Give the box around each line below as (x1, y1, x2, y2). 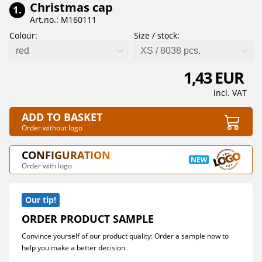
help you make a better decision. (22, 243, 127, 253)
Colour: (9, 30, 37, 41)
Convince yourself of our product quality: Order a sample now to (22, 231, 229, 241)
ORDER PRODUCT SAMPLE (22, 212, 154, 226)
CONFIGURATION (22, 148, 111, 162)
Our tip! (25, 194, 56, 205)
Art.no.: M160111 (30, 14, 96, 25)
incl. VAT (213, 87, 247, 98)
